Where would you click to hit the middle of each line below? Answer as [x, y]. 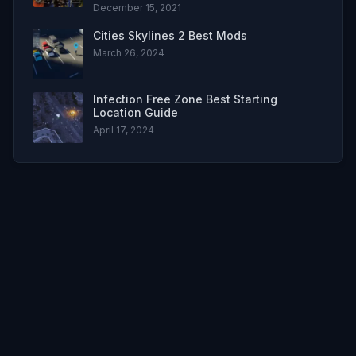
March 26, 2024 [129, 52]
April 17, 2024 [124, 130]
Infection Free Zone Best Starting [185, 99]
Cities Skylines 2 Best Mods [170, 35]
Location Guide [135, 112]
